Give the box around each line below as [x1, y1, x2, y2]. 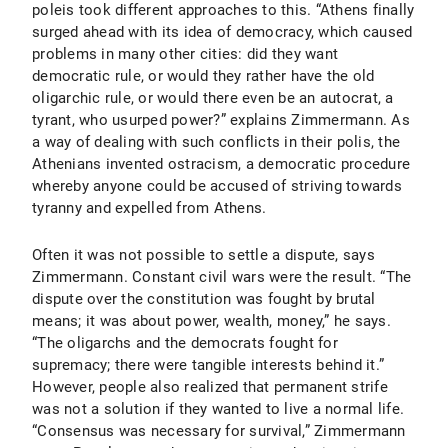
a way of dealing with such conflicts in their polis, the [32, 133, 400, 151]
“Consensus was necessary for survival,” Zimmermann [32, 422, 406, 440]
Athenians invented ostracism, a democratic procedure [32, 155, 410, 173]
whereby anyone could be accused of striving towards [32, 177, 402, 195]
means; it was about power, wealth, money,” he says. [32, 312, 391, 330]
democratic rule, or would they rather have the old [32, 67, 375, 85]
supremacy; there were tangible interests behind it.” [32, 356, 384, 374]
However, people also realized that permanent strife [32, 378, 388, 396]
